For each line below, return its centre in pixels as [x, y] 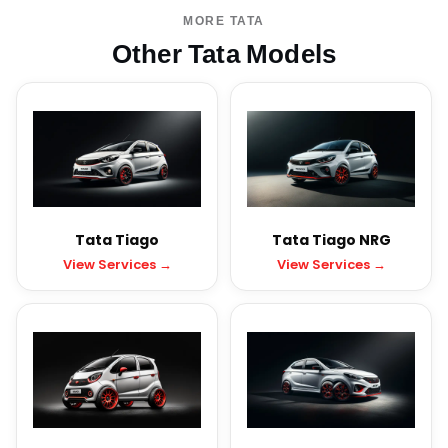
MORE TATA [224, 20]
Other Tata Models [224, 54]
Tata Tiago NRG [331, 240]
